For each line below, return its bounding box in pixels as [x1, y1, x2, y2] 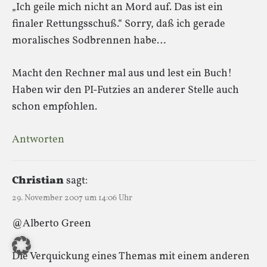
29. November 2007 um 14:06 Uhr [12, 192, 132, 204]
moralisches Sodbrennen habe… [12, 33, 166, 48]
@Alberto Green [12, 216, 91, 231]
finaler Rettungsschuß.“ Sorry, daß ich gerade [12, 16, 225, 32]
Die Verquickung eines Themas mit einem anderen [12, 249, 250, 264]
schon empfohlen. [12, 99, 97, 114]
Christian [12, 173, 64, 188]
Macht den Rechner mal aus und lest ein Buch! [12, 66, 232, 81]
